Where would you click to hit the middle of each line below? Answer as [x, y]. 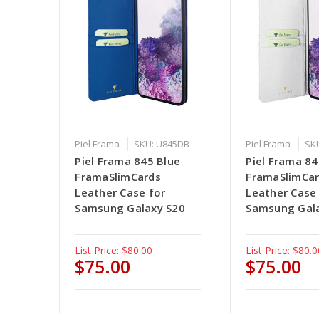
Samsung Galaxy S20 [130, 208]
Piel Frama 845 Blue [128, 161]
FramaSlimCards [118, 177]
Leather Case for [120, 193]
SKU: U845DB [162, 144]
